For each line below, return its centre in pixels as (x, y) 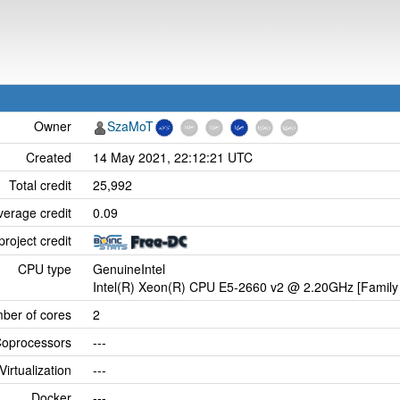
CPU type (45, 269)
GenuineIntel (129, 269)
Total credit (40, 185)
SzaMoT (130, 126)
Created (49, 157)
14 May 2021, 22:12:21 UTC (173, 157)
